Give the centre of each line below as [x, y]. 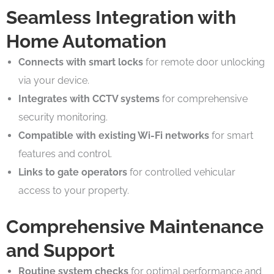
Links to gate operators [73, 172]
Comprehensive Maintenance [135, 226]
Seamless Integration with [121, 17]
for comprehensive [204, 98]
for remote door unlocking [204, 62]
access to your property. [74, 190]
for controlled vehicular [181, 172]
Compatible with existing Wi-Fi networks [114, 135]
